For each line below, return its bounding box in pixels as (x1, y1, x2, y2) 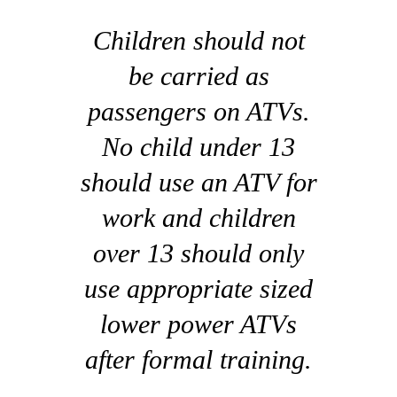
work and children (101, 202, 296, 232)
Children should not (92, 25, 305, 55)
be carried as (128, 60, 269, 90)
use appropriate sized (84, 273, 313, 303)
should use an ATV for (80, 167, 317, 197)
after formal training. (85, 344, 312, 374)
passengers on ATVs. (87, 96, 310, 126)
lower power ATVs (100, 308, 297, 339)
